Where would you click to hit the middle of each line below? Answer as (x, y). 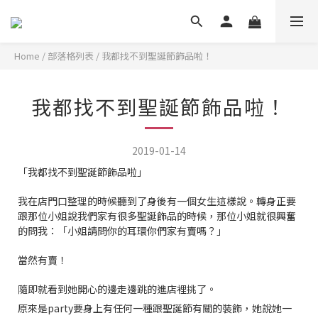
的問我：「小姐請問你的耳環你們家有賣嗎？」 (122, 231)
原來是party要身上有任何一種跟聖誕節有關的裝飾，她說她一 (155, 308)
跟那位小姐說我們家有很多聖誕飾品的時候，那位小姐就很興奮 (157, 216)
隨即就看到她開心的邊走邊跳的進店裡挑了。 (117, 289)
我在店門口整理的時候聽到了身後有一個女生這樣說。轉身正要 (157, 201)
